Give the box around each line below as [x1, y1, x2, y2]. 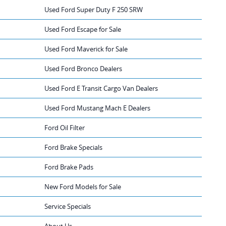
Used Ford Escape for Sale [44, 24, 121, 34]
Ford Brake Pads [44, 162, 93, 172]
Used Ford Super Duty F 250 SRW [44, 5, 143, 14]
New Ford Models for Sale [44, 182, 121, 191]
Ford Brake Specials [44, 142, 102, 152]
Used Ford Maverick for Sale [44, 44, 128, 53]
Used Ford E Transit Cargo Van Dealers [44, 83, 158, 93]
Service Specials [44, 201, 91, 211]
